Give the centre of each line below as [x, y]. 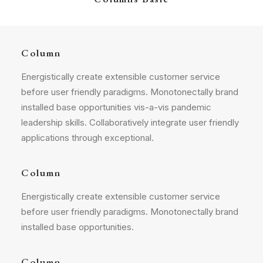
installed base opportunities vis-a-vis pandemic [116, 107]
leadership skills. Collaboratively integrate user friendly [130, 122]
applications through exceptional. [87, 138]
